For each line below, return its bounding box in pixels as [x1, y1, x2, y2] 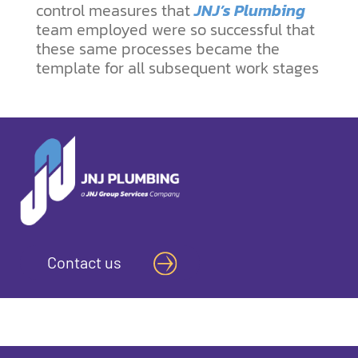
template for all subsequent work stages [36, 56, 319, 81]
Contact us [47, 252, 121, 272]
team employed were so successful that [36, 18, 315, 42]
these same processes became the [36, 37, 280, 62]
